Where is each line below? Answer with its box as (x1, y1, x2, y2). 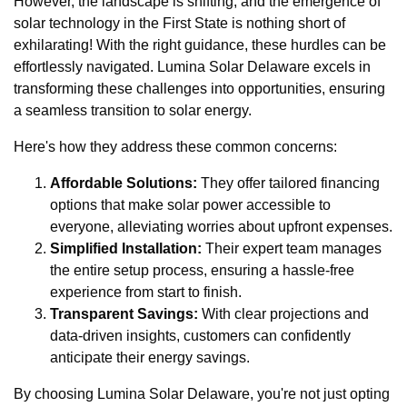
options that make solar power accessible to (50, 196, 331, 213)
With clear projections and (198, 305, 369, 322)
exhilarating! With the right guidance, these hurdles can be (14, 36, 386, 53)
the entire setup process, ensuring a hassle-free (50, 262, 354, 278)
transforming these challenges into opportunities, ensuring (14, 80, 385, 96)
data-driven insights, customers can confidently (50, 327, 351, 343)
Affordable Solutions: (50, 174, 197, 191)
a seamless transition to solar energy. (14, 102, 252, 118)
